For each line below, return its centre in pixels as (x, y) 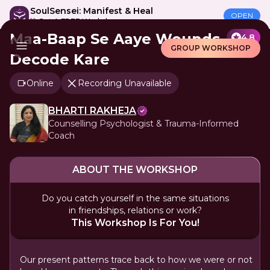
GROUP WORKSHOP (211, 48)
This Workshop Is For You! (135, 223)
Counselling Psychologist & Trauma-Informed (143, 124)
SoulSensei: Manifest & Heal (92, 11)
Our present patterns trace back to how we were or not (136, 260)
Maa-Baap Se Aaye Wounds (115, 39)
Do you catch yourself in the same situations (135, 198)
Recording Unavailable (125, 83)
